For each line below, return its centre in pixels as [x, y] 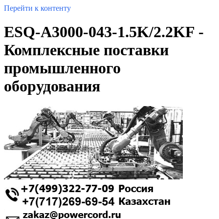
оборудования [52, 86]
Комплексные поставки [86, 50]
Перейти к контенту [37, 8]
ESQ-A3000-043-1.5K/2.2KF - [104, 32]
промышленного [62, 68]
